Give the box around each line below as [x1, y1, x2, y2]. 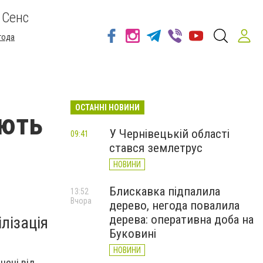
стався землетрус [109, 141, 203, 155]
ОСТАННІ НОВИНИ [75, 103, 140, 112]
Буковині [109, 227, 156, 241]
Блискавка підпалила [109, 184, 220, 198]
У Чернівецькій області [109, 127, 230, 141]
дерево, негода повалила [109, 198, 240, 213]
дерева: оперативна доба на [109, 213, 254, 227]
